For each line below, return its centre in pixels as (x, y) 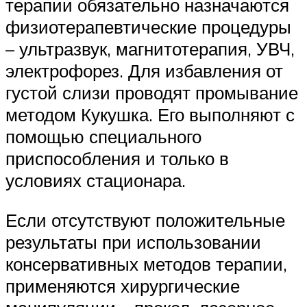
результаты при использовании (133, 242)
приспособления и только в (117, 159)
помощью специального (103, 137)
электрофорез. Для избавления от (144, 71)
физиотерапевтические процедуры (148, 27)
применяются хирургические (123, 285)
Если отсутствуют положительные (145, 220)
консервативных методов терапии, (146, 263)
